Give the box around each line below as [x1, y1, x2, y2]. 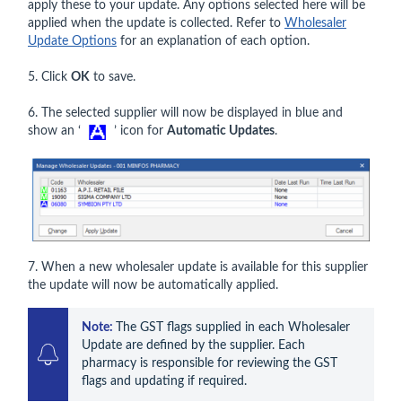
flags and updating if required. [82, 375, 247, 389]
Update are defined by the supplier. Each [82, 339, 305, 353]
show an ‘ [28, 125, 84, 138]
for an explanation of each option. [117, 35, 310, 48]
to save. [90, 71, 135, 84]
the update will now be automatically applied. [28, 279, 278, 293]
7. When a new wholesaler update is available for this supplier [28, 261, 368, 275]
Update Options [28, 35, 117, 48]
